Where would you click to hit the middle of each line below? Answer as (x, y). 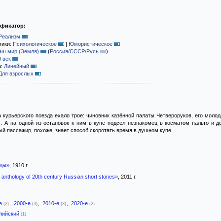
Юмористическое (91, 44)
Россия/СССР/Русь (74, 51)
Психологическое (35, 44)
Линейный (17, 66)
